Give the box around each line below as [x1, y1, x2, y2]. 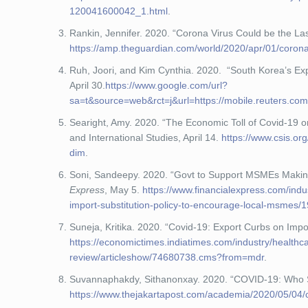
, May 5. [104, 184, 143, 195]
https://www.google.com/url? [105, 80, 228, 91]
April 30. [69, 80, 106, 91]
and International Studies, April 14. [69, 132, 222, 143]
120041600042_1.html [69, 5, 168, 16]
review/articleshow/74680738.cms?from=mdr [69, 252, 265, 263]
